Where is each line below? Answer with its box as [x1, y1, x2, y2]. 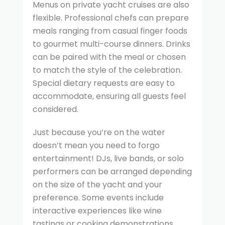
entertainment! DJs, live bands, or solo [33, 152, 184, 164]
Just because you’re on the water [33, 126, 165, 138]
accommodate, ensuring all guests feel [33, 90, 186, 102]
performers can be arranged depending [33, 165, 192, 177]
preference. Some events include [33, 191, 164, 203]
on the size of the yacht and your [33, 178, 162, 190]
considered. [33, 103, 78, 115]
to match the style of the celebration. [33, 64, 182, 76]
